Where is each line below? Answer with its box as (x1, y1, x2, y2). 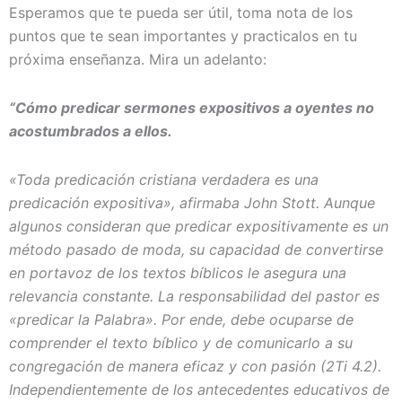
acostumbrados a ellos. (9, 121, 172, 140)
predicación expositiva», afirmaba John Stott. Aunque (9, 193, 375, 212)
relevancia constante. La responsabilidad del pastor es (9, 286, 380, 305)
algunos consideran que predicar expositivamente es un (9, 216, 389, 235)
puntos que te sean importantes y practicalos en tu (9, 26, 357, 45)
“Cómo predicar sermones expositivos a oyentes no (9, 98, 374, 117)
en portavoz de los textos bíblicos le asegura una (9, 263, 346, 282)
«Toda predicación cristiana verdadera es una (9, 170, 319, 188)
